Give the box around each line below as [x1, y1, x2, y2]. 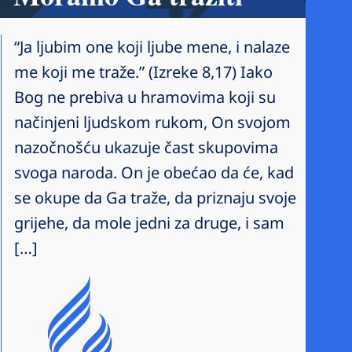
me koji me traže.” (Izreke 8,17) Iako [14, 60, 273, 82]
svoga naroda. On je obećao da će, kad [14, 161, 294, 183]
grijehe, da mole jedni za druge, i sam [14, 211, 284, 233]
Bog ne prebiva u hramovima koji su [14, 86, 276, 108]
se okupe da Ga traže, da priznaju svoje [14, 186, 296, 208]
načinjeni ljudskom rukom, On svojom [14, 111, 291, 133]
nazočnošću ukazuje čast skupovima [14, 136, 278, 158]
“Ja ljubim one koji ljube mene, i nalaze [14, 35, 290, 57]
